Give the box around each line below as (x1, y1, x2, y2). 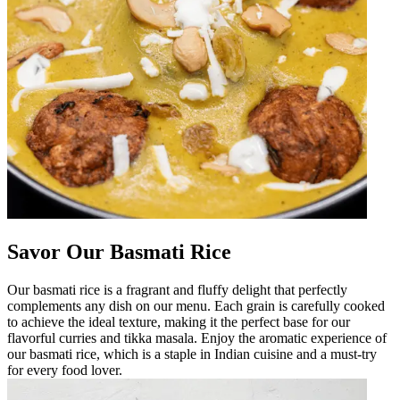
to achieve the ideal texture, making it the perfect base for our (7, 313, 350, 329)
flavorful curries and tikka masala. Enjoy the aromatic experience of (7, 329, 387, 346)
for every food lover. (7, 362, 122, 378)
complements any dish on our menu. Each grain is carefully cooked (7, 297, 385, 313)
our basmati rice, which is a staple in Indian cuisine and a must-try (7, 346, 377, 362)
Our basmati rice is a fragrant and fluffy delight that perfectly (7, 281, 347, 297)
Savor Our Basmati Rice (7, 239, 231, 263)
